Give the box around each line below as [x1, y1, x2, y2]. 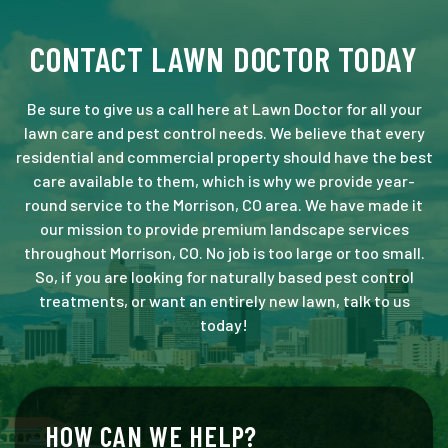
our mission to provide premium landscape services [39, 218, 409, 238]
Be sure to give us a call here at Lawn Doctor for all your [26, 98, 422, 118]
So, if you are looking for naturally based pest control [34, 266, 414, 286]
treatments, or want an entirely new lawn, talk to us [38, 290, 410, 310]
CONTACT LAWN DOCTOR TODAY [30, 37, 418, 79]
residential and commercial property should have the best [15, 146, 433, 166]
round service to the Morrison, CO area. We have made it [25, 194, 423, 214]
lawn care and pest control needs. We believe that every [23, 122, 425, 142]
